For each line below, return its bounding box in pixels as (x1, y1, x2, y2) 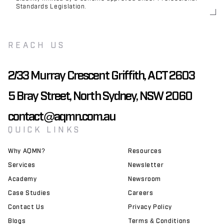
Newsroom (128, 175, 161, 182)
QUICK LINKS (8, 124, 81, 134)
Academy (8, 175, 37, 182)
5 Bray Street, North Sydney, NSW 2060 (8, 87, 192, 102)
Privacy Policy (128, 203, 172, 210)
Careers (128, 189, 153, 196)
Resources (128, 147, 162, 154)
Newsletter (128, 161, 164, 168)
